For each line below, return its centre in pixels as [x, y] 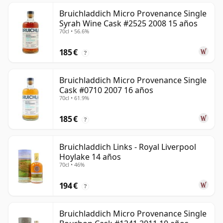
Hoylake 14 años [90, 157]
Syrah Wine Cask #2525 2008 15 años [128, 24]
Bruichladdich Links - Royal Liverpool [128, 147]
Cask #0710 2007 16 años [106, 90]
